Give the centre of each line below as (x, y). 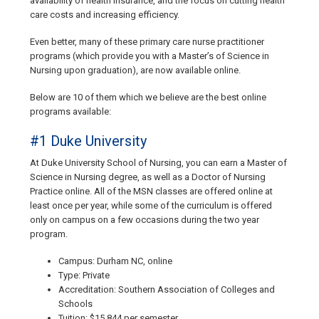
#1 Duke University (88, 141)
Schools (75, 304)
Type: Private (84, 276)
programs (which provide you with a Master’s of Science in (150, 56)
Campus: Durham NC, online (115, 261)
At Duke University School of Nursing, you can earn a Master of (158, 163)
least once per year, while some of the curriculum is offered (151, 206)
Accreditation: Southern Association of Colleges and (167, 290)
